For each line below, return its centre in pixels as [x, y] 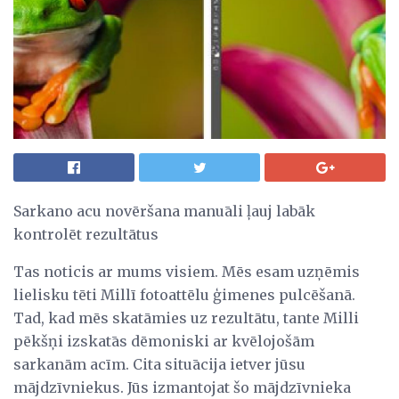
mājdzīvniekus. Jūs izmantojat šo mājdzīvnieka [182, 387]
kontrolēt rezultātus [86, 234]
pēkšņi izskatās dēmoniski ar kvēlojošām [164, 341]
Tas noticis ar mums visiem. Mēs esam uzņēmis [187, 271]
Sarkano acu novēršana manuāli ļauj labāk [164, 211]
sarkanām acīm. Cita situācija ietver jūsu [159, 364]
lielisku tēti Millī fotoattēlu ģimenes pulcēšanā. [184, 294]
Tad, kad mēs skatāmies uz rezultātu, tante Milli [186, 318]
